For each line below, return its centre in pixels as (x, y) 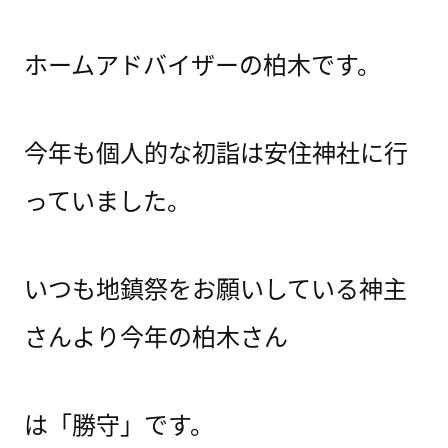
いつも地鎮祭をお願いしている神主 (215, 287)
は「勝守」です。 (118, 423)
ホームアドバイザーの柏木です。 (202, 63)
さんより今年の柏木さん (155, 335)
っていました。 (107, 199)
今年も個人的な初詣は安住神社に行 (215, 151)
